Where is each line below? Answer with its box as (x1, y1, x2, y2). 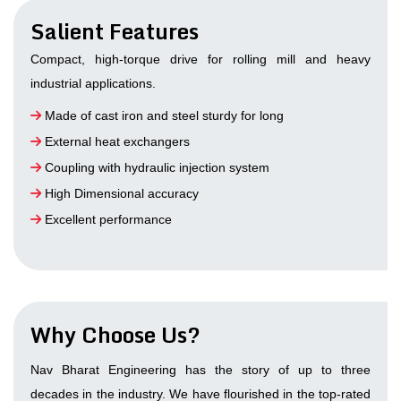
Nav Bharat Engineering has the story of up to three (30, 363, 371, 378)
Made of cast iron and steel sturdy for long (41, 108, 284, 124)
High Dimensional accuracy (41, 186, 199, 201)
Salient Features (30, 13, 199, 49)
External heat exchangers (41, 134, 190, 149)
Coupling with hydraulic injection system (41, 160, 269, 175)
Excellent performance (41, 212, 172, 227)
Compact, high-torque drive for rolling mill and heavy (30, 52, 371, 67)
